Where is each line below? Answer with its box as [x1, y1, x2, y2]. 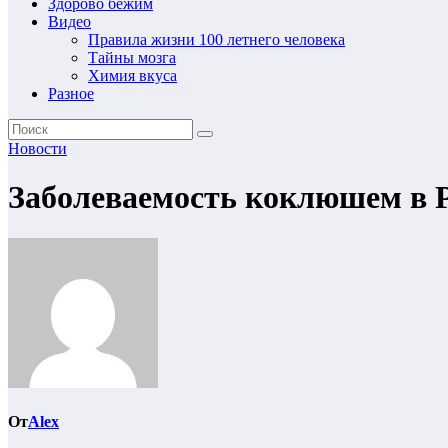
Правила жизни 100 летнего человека [88, 31, 345, 48]
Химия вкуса [88, 67, 177, 84]
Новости [8, 140, 67, 157]
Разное [48, 85, 94, 102]
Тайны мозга [88, 49, 176, 66]
